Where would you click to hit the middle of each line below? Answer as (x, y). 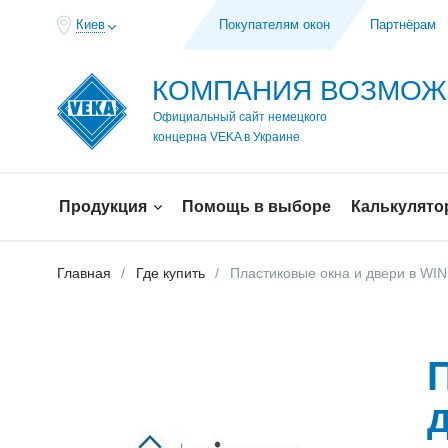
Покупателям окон (274, 24)
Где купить (170, 273)
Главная (84, 273)
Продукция (104, 206)
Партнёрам (403, 24)
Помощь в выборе (256, 206)
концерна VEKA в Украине (226, 137)
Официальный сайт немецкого (240, 117)
